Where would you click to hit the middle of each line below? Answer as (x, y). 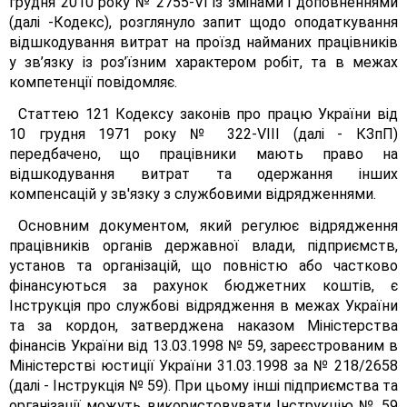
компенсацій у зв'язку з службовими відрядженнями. (193, 194)
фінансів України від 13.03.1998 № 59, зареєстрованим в (203, 346)
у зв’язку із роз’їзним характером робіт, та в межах (203, 62)
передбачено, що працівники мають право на (203, 154)
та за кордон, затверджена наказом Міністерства (203, 326)
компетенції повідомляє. (93, 82)
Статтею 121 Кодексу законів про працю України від (208, 114)
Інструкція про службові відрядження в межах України (203, 306)
